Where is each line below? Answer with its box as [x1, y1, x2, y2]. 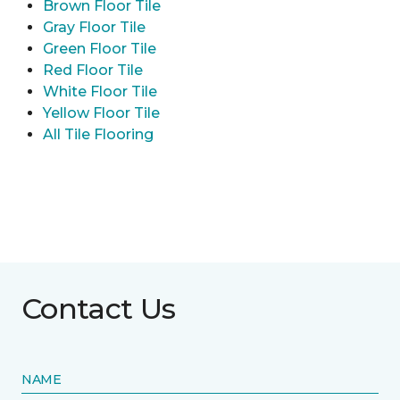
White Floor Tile [43, 83, 157, 101]
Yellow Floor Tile [43, 104, 160, 122]
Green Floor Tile [43, 40, 156, 58]
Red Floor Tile [43, 62, 143, 79]
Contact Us [21, 291, 176, 327]
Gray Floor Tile [43, 19, 146, 37]
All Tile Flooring [43, 126, 154, 144]
